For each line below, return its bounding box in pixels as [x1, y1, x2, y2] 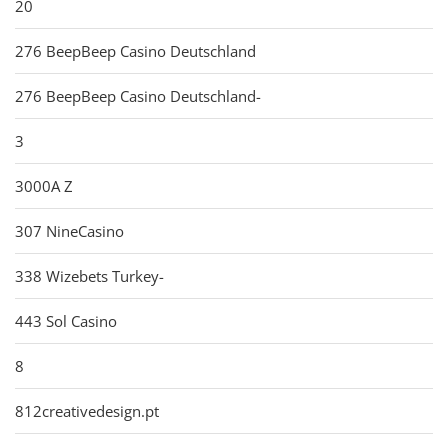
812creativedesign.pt [15, 400, 159, 421]
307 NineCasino [15, 220, 124, 241]
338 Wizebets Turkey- [15, 265, 164, 286]
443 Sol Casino [15, 310, 117, 331]
